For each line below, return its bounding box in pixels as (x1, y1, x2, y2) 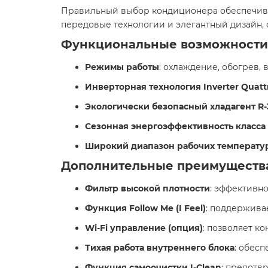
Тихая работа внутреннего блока (85, 242, 234, 253)
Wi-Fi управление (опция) (85, 223, 203, 233)
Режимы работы (85, 62, 159, 72)
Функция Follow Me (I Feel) (85, 203, 206, 214)
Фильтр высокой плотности (85, 183, 210, 194)
